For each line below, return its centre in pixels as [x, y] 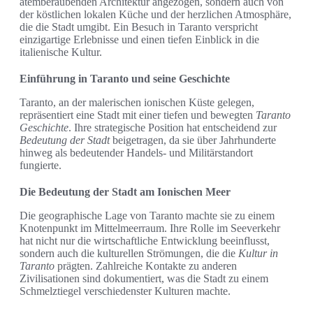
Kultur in [258, 254]
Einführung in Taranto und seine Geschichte [125, 79]
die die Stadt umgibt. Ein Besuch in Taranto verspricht [139, 27]
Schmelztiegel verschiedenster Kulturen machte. [125, 291]
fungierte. [41, 166]
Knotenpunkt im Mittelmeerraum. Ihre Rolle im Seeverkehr [150, 228]
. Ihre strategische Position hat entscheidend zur [173, 128]
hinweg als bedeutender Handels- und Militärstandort [136, 153]
